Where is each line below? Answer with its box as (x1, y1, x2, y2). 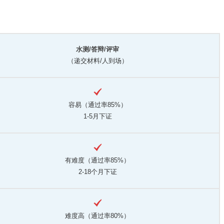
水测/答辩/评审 (76, 45, 119, 53)
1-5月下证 (83, 112, 112, 120)
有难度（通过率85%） (65, 156, 130, 164)
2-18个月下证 (78, 168, 117, 176)
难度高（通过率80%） (65, 212, 130, 220)
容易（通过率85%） (68, 101, 127, 109)
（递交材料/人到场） (67, 57, 128, 65)
